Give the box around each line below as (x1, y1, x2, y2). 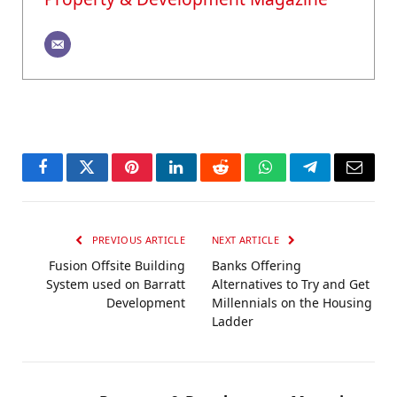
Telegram (308, 172, 370, 189)
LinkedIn (175, 172, 234, 189)
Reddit (219, 172, 262, 189)
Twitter (85, 172, 132, 189)
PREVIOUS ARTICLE (89, 233, 185, 247)
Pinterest (130, 172, 187, 189)
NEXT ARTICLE (212, 233, 283, 247)
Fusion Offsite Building (49, 257, 185, 275)
